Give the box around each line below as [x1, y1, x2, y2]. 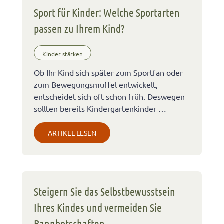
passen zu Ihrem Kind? [34, 22, 125, 35]
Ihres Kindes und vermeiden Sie [34, 200, 162, 214]
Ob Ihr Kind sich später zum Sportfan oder [34, 67, 183, 77]
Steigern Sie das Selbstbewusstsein [34, 184, 175, 198]
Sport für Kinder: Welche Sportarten [34, 6, 180, 19]
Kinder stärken [42, 49, 83, 58]
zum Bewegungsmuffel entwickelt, [34, 79, 158, 89]
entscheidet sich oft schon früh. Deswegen [34, 91, 185, 101]
